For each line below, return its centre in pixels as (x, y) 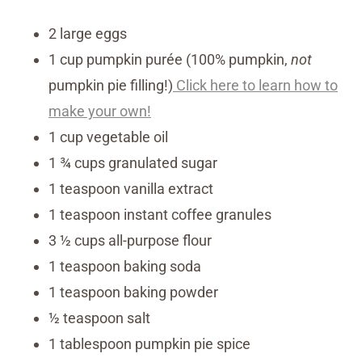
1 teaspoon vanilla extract (131, 188)
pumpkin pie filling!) (111, 85)
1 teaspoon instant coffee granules (160, 214)
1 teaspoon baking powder (133, 292)
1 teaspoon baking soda (125, 266)
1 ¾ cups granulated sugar (133, 162)
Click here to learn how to (255, 85)
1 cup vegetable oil (108, 137)
